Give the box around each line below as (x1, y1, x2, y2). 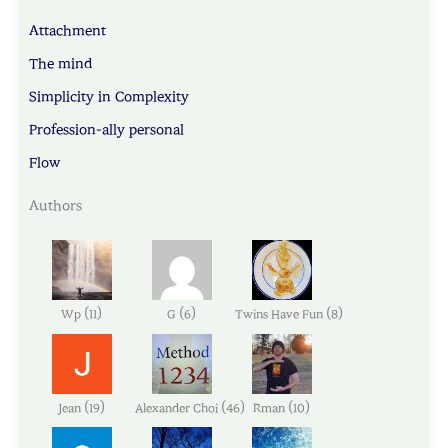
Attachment (29, 24, 106, 39)
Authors (29, 198, 82, 213)
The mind (29, 57, 92, 72)
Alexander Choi (134, 401, 221, 414)
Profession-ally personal (29, 123, 184, 138)
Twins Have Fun (234, 308, 326, 321)
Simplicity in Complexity (29, 90, 189, 105)
